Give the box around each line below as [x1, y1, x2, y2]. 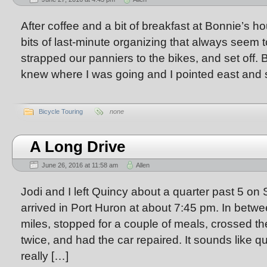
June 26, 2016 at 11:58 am [42, 162, 118, 169]
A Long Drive [30, 138, 125, 155]
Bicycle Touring [39, 108, 83, 115]
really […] [21, 249, 69, 262]
